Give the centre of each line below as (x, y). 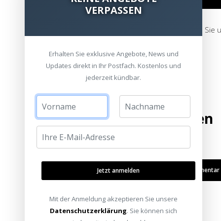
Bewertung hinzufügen (135, 118)
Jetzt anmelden (118, 170)
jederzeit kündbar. (113, 77)
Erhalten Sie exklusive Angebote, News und (113, 54)
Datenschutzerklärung (88, 211)
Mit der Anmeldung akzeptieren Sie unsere (113, 199)
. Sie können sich (152, 211)
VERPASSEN (113, 10)
